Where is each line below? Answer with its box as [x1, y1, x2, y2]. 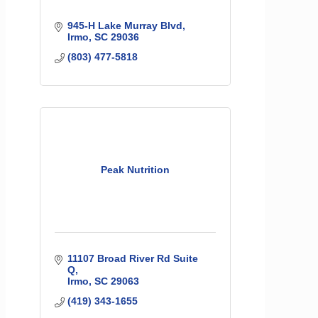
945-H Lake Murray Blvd [67, 19, 182, 31]
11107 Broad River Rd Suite [67, 252, 198, 264]
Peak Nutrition [101, 163, 170, 175]
